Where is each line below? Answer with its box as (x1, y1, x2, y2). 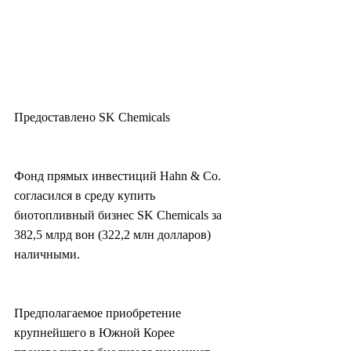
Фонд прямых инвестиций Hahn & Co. (14, 169, 224, 183)
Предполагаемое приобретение (14, 306, 184, 320)
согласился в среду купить (14, 189, 158, 203)
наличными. (14, 248, 80, 262)
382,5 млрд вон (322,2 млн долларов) (14, 228, 214, 242)
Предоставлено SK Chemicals (14, 110, 170, 125)
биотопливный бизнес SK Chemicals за (14, 208, 225, 223)
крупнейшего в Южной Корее (14, 326, 178, 340)
